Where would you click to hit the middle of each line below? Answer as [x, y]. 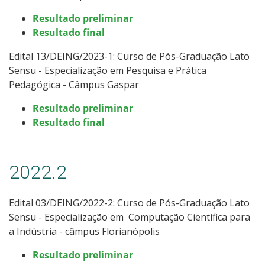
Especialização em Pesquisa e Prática [125, 70]
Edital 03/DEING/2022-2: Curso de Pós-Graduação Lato [129, 203]
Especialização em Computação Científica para [147, 217]
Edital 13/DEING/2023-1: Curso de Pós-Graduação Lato [129, 56]
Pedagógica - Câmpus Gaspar [74, 84]
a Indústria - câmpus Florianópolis [84, 231]
